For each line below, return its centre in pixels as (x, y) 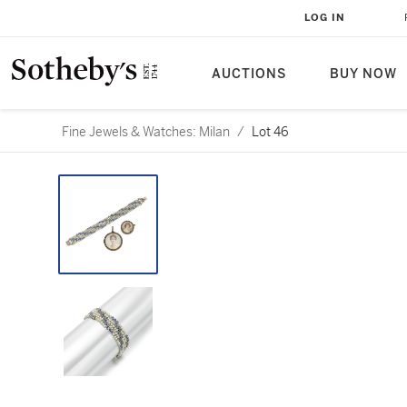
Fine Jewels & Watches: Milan (146, 132)
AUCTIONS (249, 74)
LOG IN (325, 18)
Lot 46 (270, 132)
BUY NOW (363, 74)
